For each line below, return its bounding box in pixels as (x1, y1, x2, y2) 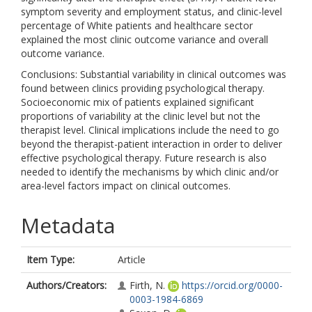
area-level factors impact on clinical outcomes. (21, 179, 231, 192)
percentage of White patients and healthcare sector (21, 19, 253, 32)
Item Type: (26, 253, 75, 266)
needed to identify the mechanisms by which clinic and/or (21, 165, 279, 178)
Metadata (21, 211, 115, 240)
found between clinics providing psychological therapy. (21, 81, 265, 95)
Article (118, 253, 146, 266)
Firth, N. (130, 279, 165, 292)
